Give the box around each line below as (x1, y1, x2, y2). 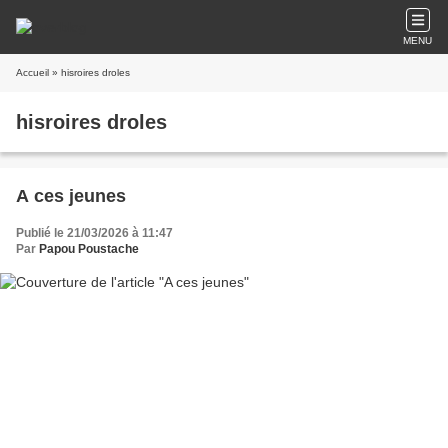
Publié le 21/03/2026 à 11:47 (16, 226, 173, 240)
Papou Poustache (39, 242, 139, 256)
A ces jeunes (16, 186, 126, 206)
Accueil (16, 67, 49, 78)
